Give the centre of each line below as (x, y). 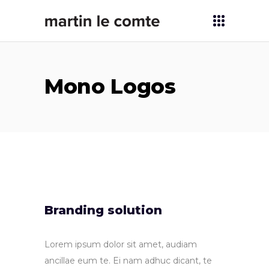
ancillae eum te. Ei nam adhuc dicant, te (128, 261)
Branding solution (103, 210)
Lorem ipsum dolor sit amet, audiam (121, 244)
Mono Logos (110, 86)
